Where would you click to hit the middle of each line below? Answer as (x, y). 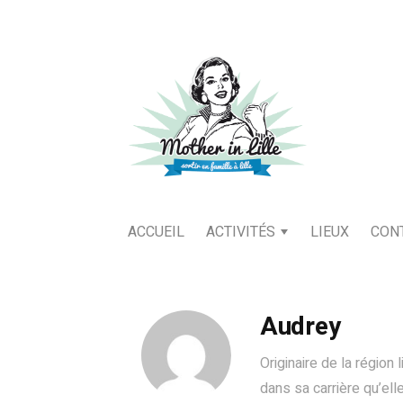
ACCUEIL (156, 232)
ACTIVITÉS (241, 232)
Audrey (300, 327)
